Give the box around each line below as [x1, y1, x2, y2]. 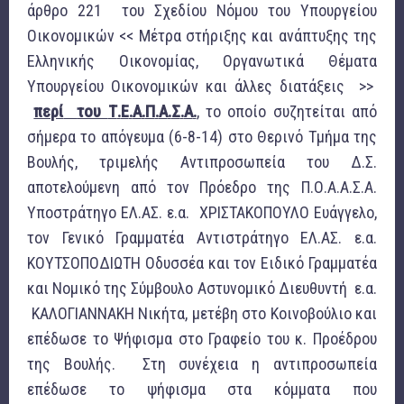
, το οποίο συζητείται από [196, 102, 377, 122]
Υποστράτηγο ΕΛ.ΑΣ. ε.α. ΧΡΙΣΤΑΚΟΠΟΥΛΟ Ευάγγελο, [27, 203, 377, 223]
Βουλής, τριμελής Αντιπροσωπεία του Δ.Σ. [27, 152, 377, 172]
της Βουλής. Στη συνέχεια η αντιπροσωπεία [27, 354, 377, 374]
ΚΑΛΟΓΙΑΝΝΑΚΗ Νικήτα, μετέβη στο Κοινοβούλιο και [27, 304, 377, 324]
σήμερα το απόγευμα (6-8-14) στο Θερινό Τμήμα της [27, 127, 377, 147]
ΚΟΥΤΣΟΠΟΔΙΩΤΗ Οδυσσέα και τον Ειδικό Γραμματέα [27, 253, 377, 273]
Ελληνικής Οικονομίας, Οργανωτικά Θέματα [27, 51, 377, 71]
